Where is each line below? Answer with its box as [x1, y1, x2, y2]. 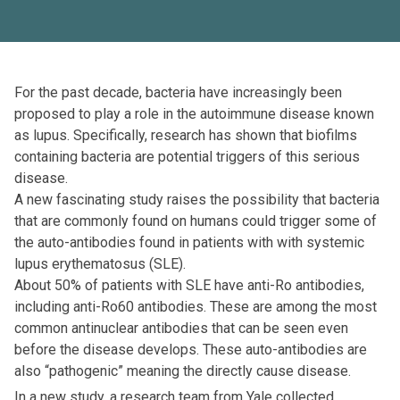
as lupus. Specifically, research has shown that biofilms [14, 127, 357, 145]
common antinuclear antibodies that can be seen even [14, 320, 348, 337]
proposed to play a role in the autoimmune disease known [14, 105, 374, 123]
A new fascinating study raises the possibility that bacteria [14, 191, 379, 209]
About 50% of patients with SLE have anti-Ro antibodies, [14, 277, 364, 295]
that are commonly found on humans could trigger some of [14, 212, 377, 230]
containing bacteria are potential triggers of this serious [14, 148, 360, 166]
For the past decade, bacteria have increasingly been [14, 84, 342, 102]
